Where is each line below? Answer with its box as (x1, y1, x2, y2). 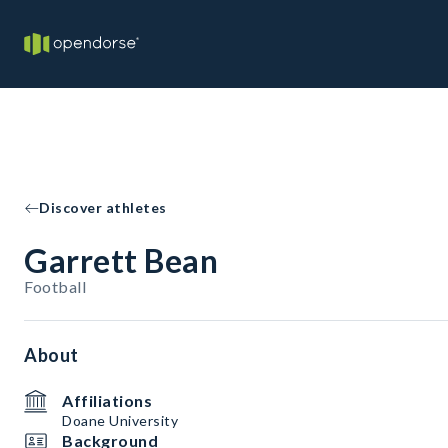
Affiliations (62, 391, 152, 410)
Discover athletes (39, 199, 167, 216)
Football (24, 277, 86, 296)
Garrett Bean (24, 241, 218, 280)
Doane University (62, 412, 178, 429)
